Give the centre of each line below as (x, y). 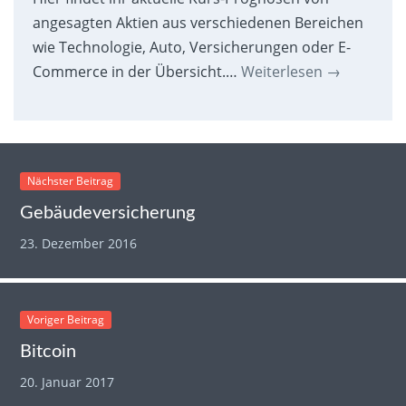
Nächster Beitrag (71, 180)
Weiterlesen (283, 72)
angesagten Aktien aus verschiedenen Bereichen (198, 23)
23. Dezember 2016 (79, 243)
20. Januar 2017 (68, 382)
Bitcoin (48, 352)
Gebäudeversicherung (108, 213)
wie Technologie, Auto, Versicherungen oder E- (191, 48)
